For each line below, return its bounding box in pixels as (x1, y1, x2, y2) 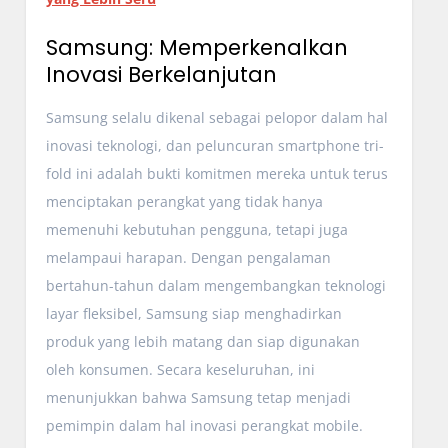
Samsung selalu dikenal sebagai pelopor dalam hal (45, 107, 388, 127)
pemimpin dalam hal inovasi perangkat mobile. (45, 415, 363, 435)
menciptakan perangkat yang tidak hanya (45, 191, 323, 211)
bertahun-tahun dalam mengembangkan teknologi (45, 275, 386, 295)
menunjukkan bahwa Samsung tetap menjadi (45, 387, 351, 407)
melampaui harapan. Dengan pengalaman (45, 247, 331, 267)
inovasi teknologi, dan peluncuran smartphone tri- (45, 135, 384, 155)
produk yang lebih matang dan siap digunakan (45, 331, 360, 351)
